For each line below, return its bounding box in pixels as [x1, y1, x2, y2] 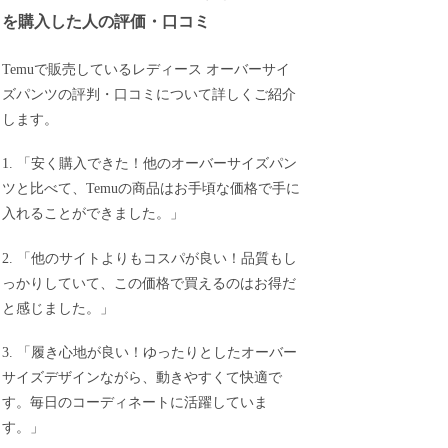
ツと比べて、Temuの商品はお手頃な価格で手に [2, 181, 301, 197]
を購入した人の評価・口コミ [2, 11, 211, 31]
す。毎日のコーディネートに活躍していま [2, 395, 269, 411]
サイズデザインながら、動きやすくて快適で [2, 370, 283, 386]
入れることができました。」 [2, 206, 185, 222]
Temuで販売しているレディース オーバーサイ [2, 61, 291, 77]
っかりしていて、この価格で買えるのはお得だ [2, 275, 297, 291]
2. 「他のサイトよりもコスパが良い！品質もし [2, 250, 298, 266]
